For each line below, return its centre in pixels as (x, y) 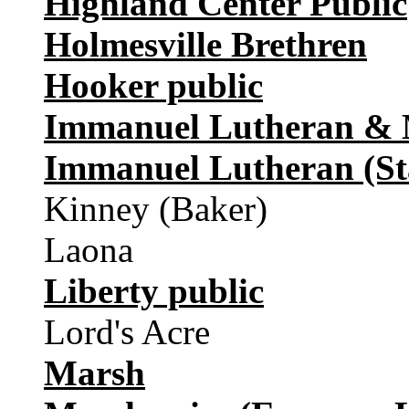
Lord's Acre (127, 332)
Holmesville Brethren (205, 45)
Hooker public (153, 86)
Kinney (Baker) (156, 209)
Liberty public (154, 291)
